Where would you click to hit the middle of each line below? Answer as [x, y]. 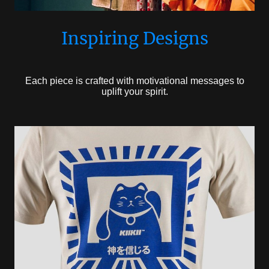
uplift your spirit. [134, 92]
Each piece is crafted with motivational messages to [134, 81]
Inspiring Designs [134, 39]
